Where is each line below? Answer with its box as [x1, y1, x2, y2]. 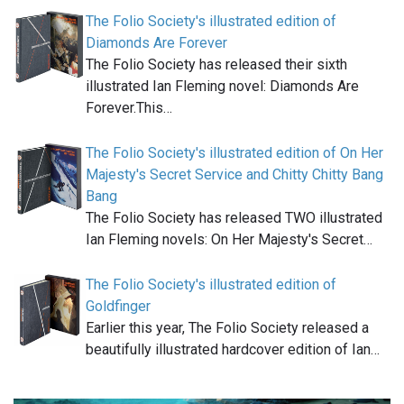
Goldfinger [86, 298, 151, 316]
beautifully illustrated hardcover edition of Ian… [86, 341, 380, 359]
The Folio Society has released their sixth [86, 56, 347, 74]
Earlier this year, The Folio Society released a [86, 319, 369, 337]
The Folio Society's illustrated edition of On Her [86, 144, 383, 162]
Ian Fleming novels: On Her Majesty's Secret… [86, 231, 372, 249]
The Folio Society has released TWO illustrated [86, 209, 382, 227]
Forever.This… [86, 99, 172, 117]
